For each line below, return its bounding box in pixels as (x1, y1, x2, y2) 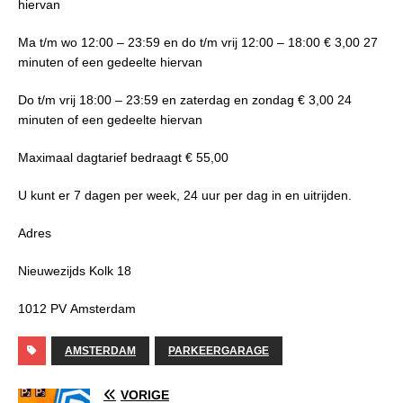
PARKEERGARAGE (168, 345, 269, 358)
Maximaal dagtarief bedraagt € (18, 150, 196, 166)
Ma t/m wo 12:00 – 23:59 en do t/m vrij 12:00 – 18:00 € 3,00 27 (18, 35, 378, 50)
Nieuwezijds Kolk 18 (18, 264, 131, 279)
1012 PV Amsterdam (18, 301, 136, 317)
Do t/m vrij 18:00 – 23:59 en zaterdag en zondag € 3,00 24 (18, 93, 352, 108)
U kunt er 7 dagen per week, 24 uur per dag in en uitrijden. (18, 188, 352, 203)
